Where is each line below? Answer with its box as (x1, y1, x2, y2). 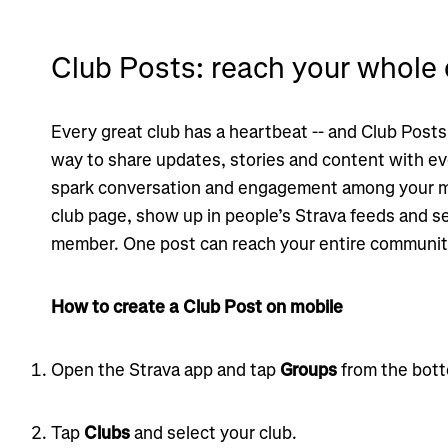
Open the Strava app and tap (50, 357, 280, 382)
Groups (279, 357, 337, 382)
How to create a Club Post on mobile (50, 294, 343, 319)
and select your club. (129, 420, 297, 445)
